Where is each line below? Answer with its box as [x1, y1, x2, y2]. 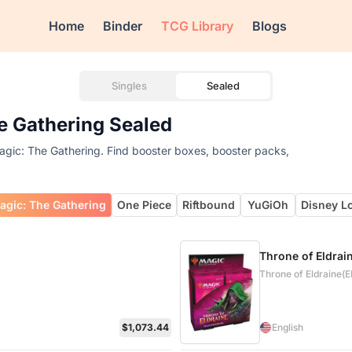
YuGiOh [247, 198, 289, 211]
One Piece [117, 198, 172, 211]
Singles [111, 79, 147, 92]
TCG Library [161, 18, 234, 34]
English [272, 321, 304, 333]
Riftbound [182, 198, 236, 211]
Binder [103, 18, 143, 34]
